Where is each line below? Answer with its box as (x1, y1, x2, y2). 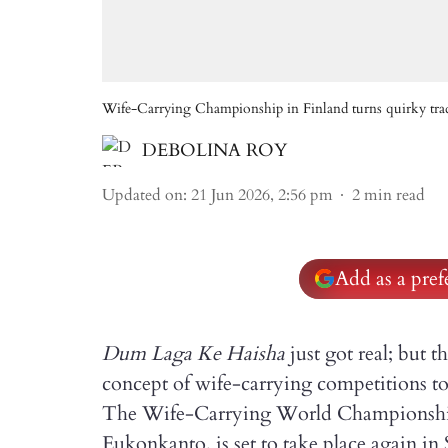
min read (364, 184, 425, 206)
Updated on (102, 184, 183, 206)
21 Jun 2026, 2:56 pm (191, 184, 333, 206)
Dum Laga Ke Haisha (102, 340, 285, 367)
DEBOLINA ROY (142, 138, 287, 163)
